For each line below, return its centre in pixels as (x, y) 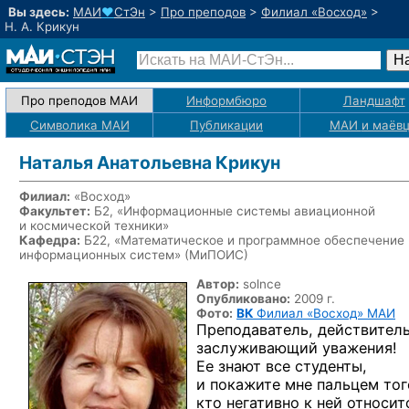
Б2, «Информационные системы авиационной (233, 211)
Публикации (226, 125)
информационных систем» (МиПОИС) (134, 255)
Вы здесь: (39, 12)
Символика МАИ (79, 125)
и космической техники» (94, 225)
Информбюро (226, 100)
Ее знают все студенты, (282, 366)
